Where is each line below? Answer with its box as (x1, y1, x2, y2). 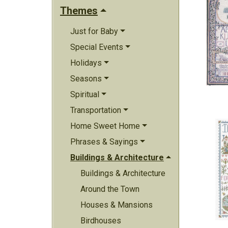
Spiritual (70, 90, 99, 99)
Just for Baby (70, 26, 118, 36)
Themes (60, 5, 98, 17)
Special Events (70, 42, 123, 52)
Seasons (70, 74, 102, 83)
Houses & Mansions (80, 200, 153, 210)
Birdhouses (80, 216, 121, 225)
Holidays (70, 58, 102, 68)
